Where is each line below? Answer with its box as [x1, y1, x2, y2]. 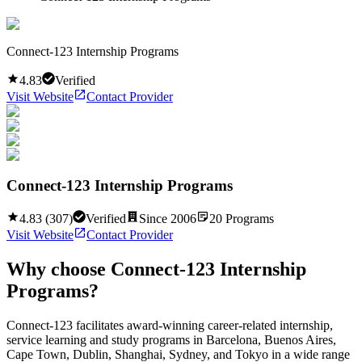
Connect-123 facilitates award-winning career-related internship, [6, 318, 333, 332]
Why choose [6, 258, 111, 280]
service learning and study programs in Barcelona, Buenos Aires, [6, 332, 336, 347]
